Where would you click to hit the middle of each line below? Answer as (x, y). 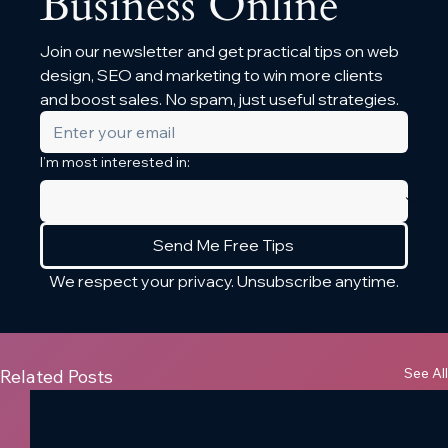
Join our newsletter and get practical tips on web (219, 50)
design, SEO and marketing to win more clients (211, 74)
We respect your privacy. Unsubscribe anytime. (223, 280)
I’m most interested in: (115, 161)
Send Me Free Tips (224, 244)
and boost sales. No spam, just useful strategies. (219, 98)
